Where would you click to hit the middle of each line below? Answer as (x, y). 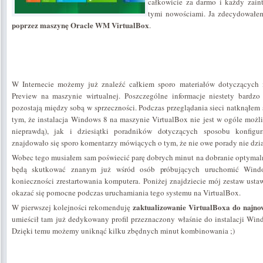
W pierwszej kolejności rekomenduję (73, 207)
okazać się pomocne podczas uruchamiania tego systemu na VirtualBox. (126, 193)
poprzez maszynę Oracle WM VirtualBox (80, 25)
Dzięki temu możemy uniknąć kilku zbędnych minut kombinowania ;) (123, 231)
